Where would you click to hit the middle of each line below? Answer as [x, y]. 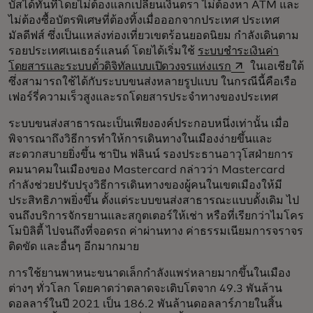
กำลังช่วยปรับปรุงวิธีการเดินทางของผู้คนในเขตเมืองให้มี [145, 185]
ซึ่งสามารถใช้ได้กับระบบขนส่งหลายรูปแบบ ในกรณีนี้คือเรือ [153, 82]
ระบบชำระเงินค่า [239, 51]
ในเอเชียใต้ [276, 67]
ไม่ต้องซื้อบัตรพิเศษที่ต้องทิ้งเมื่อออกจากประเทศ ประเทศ [144, 21]
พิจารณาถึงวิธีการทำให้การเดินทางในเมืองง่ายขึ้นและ [140, 139]
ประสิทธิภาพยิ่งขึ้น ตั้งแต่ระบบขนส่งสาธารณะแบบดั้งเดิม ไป [154, 201]
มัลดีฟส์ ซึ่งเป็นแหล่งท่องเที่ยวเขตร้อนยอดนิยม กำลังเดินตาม [154, 36]
